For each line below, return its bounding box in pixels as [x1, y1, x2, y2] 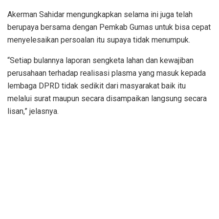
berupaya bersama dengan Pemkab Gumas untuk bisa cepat [7, 22, 211, 32]
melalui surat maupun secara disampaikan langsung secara [7, 93, 207, 103]
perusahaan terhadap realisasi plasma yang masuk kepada [7, 68, 206, 78]
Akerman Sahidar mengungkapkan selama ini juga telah [7, 9, 193, 19]
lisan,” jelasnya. [7, 106, 59, 116]
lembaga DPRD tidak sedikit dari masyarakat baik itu [7, 81, 186, 90]
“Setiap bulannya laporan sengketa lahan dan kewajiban [7, 55, 194, 65]
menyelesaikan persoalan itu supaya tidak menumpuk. [7, 35, 190, 44]
